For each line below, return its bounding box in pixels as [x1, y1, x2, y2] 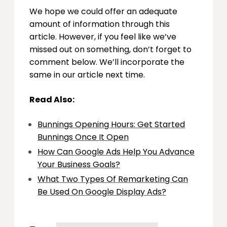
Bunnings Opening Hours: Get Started [37, 118, 185, 130]
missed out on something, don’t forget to [29, 43, 192, 55]
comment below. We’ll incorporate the [29, 56, 184, 68]
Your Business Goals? [37, 158, 120, 170]
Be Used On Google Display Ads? [37, 185, 166, 198]
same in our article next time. [29, 68, 145, 81]
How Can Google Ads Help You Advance [37, 145, 195, 158]
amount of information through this [29, 18, 170, 30]
